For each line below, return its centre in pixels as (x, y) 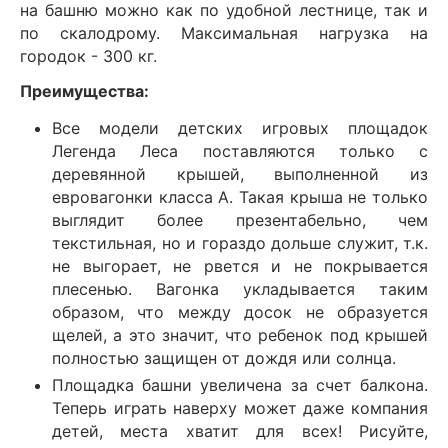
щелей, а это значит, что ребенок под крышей (240, 334)
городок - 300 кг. (88, 55)
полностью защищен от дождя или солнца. (224, 357)
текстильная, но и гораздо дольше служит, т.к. (240, 242)
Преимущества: (86, 90)
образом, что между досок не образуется (240, 311)
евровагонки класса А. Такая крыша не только (240, 196)
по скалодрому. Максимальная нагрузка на (224, 32)
